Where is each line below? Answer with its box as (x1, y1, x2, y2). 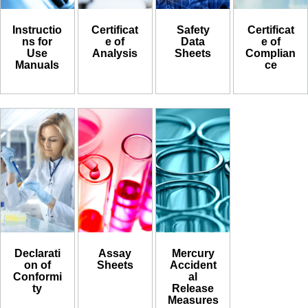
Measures (167, 294, 219, 307)
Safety (176, 23, 210, 36)
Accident (169, 259, 217, 272)
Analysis (92, 47, 138, 59)
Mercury (171, 247, 214, 260)
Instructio (12, 23, 63, 36)
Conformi (12, 271, 62, 283)
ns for (22, 35, 53, 47)
